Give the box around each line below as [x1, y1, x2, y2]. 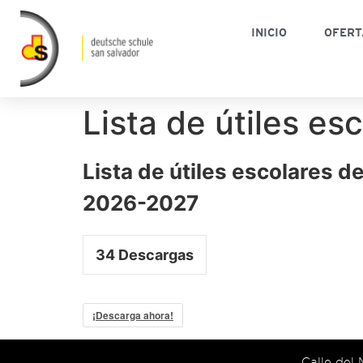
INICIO [251, 26, 288, 40]
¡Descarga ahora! [92, 308, 173, 323]
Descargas [115, 246, 194, 264]
